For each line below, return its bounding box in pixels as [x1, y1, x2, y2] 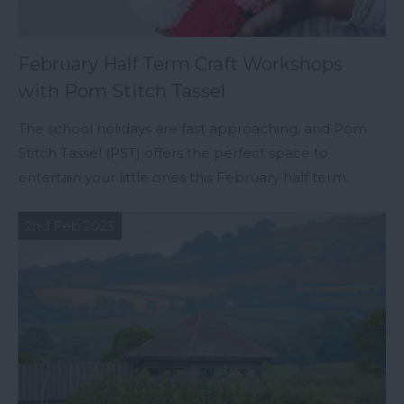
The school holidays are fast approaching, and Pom [18, 120, 367, 138]
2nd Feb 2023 [25, 217, 115, 235]
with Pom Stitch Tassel [18, 80, 225, 103]
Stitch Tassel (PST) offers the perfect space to [18, 144, 328, 162]
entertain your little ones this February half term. [18, 169, 349, 187]
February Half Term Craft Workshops [18, 53, 343, 76]
